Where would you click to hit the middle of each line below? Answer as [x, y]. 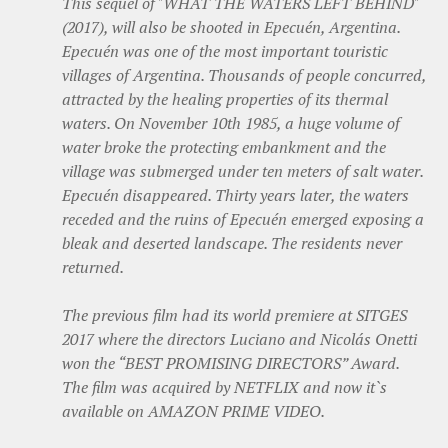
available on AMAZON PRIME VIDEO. [193, 410]
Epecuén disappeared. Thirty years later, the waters [235, 194]
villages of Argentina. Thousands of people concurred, [244, 74]
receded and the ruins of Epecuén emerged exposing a [243, 218]
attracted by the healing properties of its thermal [225, 98]
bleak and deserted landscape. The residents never [232, 242]
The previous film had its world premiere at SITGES [234, 314]
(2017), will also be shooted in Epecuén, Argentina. [231, 26]
